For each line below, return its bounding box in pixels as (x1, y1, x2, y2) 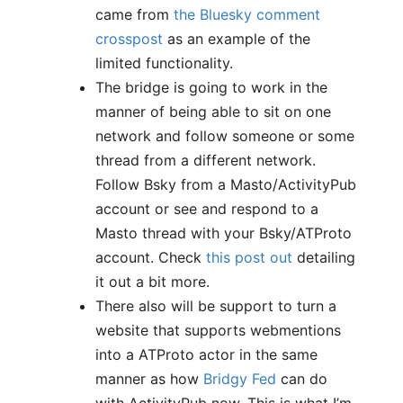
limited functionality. (95, 54, 233, 72)
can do (276, 370, 327, 388)
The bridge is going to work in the (95, 78, 327, 96)
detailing (292, 248, 355, 266)
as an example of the (163, 30, 310, 48)
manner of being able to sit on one (95, 103, 331, 121)
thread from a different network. (95, 151, 316, 169)
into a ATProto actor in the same (95, 345, 318, 363)
